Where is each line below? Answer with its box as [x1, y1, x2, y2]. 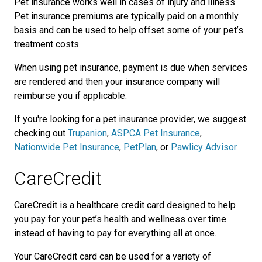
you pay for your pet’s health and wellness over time [14, 213, 226, 225]
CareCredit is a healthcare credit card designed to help [14, 199, 236, 211]
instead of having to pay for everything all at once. [14, 227, 216, 239]
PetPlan [123, 142, 156, 153]
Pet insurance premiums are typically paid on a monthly [14, 11, 239, 22]
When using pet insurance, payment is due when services [14, 62, 247, 73]
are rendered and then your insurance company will [14, 76, 220, 87]
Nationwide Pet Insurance [14, 142, 119, 153]
